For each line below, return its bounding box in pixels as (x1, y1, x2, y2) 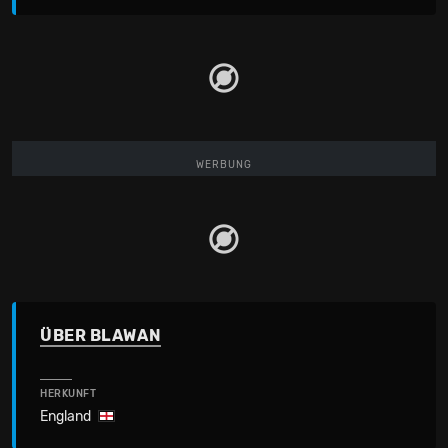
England (40, 408, 91, 425)
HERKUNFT (40, 388, 97, 400)
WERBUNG (196, 158, 252, 171)
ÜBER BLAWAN (40, 326, 162, 345)
